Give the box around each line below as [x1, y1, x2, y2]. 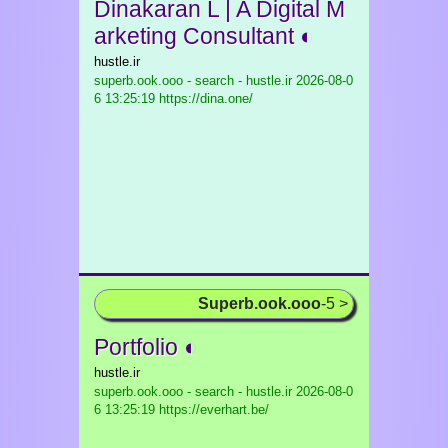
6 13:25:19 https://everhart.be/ [94, 402, 269, 417]
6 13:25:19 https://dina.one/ [94, 91, 253, 106]
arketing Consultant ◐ [94, 23, 314, 49]
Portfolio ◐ [94, 334, 198, 360]
